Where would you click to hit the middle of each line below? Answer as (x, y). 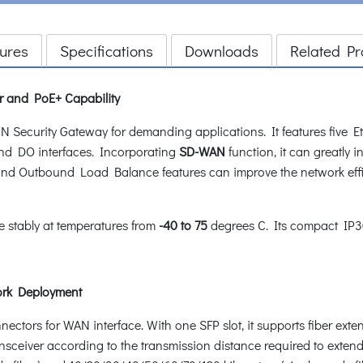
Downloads (222, 50)
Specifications (107, 50)
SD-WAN (201, 151)
